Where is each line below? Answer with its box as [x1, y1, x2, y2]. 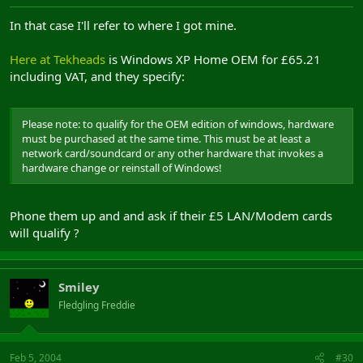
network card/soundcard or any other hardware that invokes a [22, 146, 323, 160]
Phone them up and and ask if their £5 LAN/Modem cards [10, 207, 332, 224]
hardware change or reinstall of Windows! [22, 160, 222, 175]
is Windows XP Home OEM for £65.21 [105, 50, 321, 67]
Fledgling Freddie [58, 297, 135, 312]
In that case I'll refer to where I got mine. [10, 16, 237, 33]
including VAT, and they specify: [10, 67, 185, 84]
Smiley [58, 278, 100, 295]
